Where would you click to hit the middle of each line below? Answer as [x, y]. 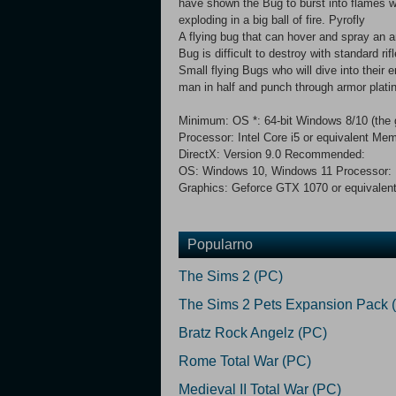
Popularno [220, 244]
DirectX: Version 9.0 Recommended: [272, 154]
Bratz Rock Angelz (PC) [253, 333]
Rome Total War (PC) [245, 361]
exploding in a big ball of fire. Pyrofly [272, 20]
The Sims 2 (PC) [231, 276]
